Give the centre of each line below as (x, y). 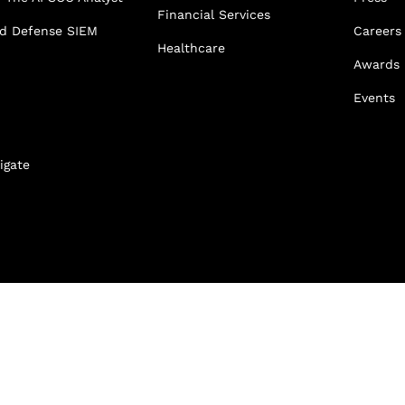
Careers (377, 31)
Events (374, 98)
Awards (377, 65)
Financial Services (213, 15)
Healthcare (191, 48)
